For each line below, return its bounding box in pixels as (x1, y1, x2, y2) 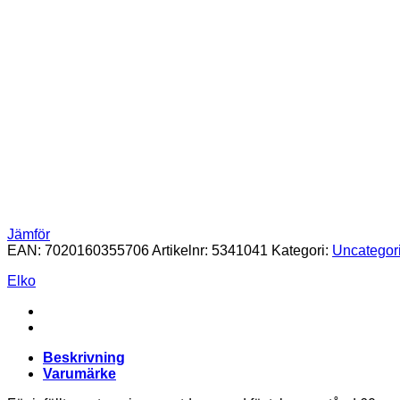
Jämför (7, 226, 50, 242)
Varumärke (43, 365, 116, 381)
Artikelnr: (152, 242, 212, 258)
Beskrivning (43, 349, 125, 365)
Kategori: (271, 242, 332, 258)
